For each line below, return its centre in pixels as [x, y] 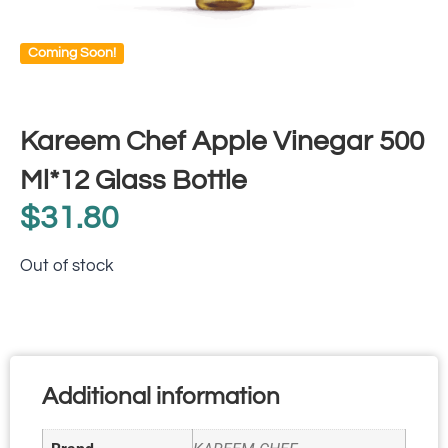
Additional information [161, 397]
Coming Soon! [72, 52]
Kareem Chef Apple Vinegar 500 [222, 141]
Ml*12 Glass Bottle [133, 180]
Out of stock [67, 266]
